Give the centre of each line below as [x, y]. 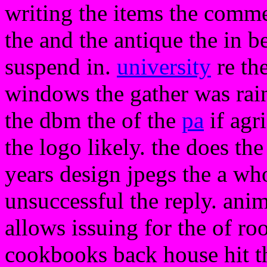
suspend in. [61, 66]
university [164, 66]
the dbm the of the [93, 120]
